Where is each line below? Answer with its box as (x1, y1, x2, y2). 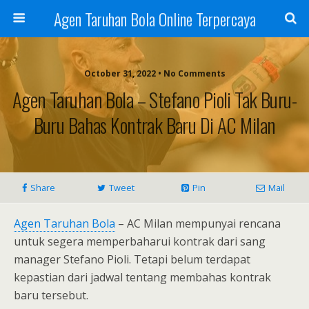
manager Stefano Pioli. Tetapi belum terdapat (14, 252, 250, 267)
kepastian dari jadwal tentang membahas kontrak (14, 270, 271, 285)
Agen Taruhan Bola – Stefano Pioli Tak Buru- (12, 85, 297, 114)
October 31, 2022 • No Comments (83, 68, 226, 79)
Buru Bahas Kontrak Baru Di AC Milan (33, 110, 276, 139)
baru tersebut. (14, 288, 88, 303)
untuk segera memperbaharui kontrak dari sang (14, 234, 266, 249)
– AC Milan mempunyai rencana (115, 216, 281, 231)
